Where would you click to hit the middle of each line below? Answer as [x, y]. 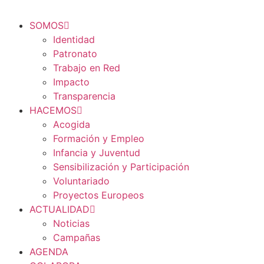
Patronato [75, 53]
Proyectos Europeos [98, 195]
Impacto [71, 82]
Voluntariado [81, 181]
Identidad [74, 39]
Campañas [77, 237]
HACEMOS [53, 110]
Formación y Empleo [99, 138]
